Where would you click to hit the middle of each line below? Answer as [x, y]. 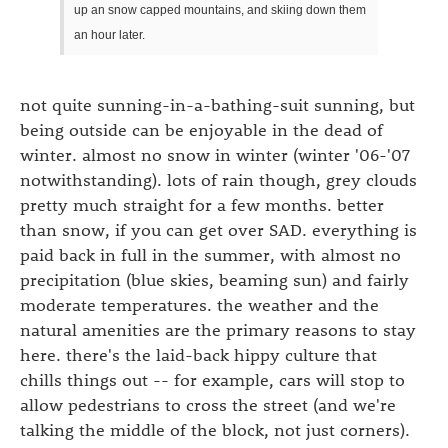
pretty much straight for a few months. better [202, 203]
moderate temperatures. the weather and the [199, 303]
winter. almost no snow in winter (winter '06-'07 [215, 153]
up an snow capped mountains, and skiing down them [220, 10]
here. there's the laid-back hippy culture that [198, 353]
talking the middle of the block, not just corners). [215, 428]
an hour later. [109, 35]
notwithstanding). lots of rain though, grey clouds [218, 178]
